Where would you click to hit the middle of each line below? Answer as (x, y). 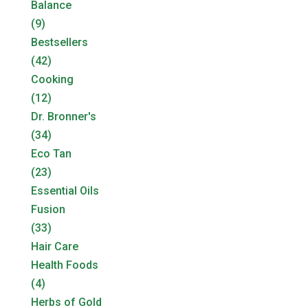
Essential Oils (65, 190)
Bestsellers (59, 42)
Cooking (52, 79)
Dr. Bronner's (63, 116)
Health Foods (64, 265)
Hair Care (54, 246)
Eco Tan (51, 153)
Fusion (48, 209)
